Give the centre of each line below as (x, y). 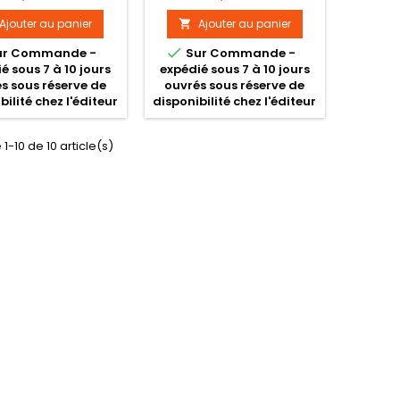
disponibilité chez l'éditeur (235, 101)
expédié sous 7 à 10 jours (234, 69)
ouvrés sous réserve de (235, 85)
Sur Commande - (239, 53)
